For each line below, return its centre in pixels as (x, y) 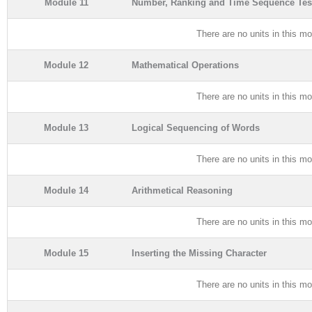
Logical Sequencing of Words (196, 127)
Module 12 (66, 65)
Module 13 (66, 127)
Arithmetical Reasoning (182, 190)
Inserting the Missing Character (199, 253)
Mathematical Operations (185, 65)
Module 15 (66, 253)
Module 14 (66, 190)
